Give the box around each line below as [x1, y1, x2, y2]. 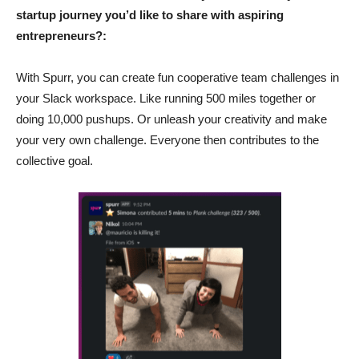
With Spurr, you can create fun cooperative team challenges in [16, 71, 339, 85]
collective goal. [16, 154, 93, 168]
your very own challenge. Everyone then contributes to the [16, 133, 319, 147]
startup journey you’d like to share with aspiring [16, 8, 284, 22]
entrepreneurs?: [16, 29, 107, 43]
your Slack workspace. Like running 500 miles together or [16, 91, 316, 106]
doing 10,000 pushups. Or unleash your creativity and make [16, 112, 327, 127]
